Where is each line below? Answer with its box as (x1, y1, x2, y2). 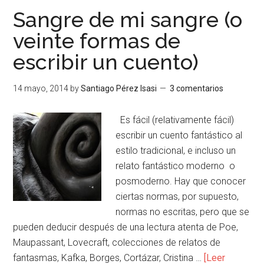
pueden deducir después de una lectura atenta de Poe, (13, 221, 239, 233)
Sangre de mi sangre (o (13, 6, 243, 32)
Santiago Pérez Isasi (81, 83, 157, 93)
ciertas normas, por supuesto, (115, 190, 239, 202)
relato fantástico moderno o (115, 160, 236, 171)
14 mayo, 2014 (13, 83, 69, 93)
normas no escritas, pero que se (115, 206, 250, 217)
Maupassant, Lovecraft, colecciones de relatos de (13, 236, 221, 248)
